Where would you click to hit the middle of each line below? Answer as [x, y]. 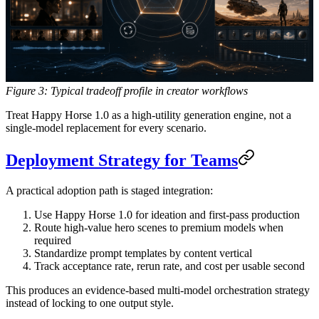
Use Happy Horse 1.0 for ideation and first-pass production [167, 214]
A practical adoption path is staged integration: [109, 190]
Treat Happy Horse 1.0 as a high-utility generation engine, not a [148, 115]
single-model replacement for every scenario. [106, 127]
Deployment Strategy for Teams [122, 160]
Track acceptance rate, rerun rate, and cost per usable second [169, 266]
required [53, 240]
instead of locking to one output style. [90, 303]
